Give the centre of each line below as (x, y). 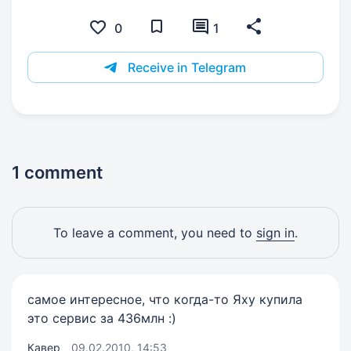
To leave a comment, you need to (155, 233)
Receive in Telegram (187, 67)
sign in (275, 233)
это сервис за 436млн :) (102, 318)
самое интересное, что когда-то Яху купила (165, 299)
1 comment (57, 172)
